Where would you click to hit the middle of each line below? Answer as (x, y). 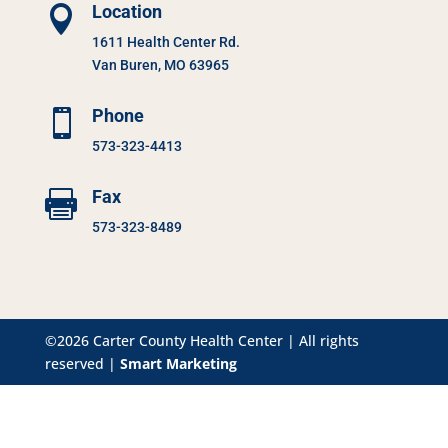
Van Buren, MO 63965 (160, 64)
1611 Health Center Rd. (165, 41)
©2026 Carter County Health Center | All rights (201, 340)
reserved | (82, 363)
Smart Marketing (178, 363)
